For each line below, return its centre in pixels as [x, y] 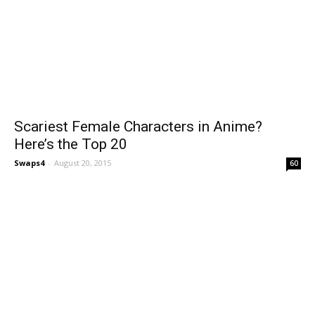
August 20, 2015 [83, 162]
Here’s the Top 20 [71, 144]
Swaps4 [29, 162]
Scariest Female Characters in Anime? [138, 126]
